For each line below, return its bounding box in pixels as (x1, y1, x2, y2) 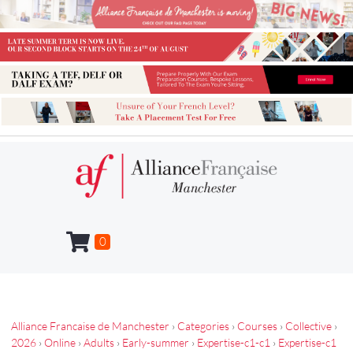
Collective (285, 319, 332, 333)
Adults (84, 336, 114, 350)
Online (44, 336, 76, 350)
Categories (177, 319, 229, 333)
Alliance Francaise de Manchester (11, 319, 169, 333)
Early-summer (122, 336, 189, 350)
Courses (237, 319, 277, 333)
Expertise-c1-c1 (197, 336, 270, 350)
